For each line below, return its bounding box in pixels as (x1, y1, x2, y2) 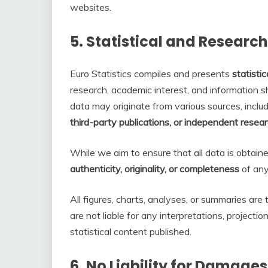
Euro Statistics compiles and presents (70, 67, 232, 80)
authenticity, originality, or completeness (70, 162, 239, 175)
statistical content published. (70, 225, 191, 237)
